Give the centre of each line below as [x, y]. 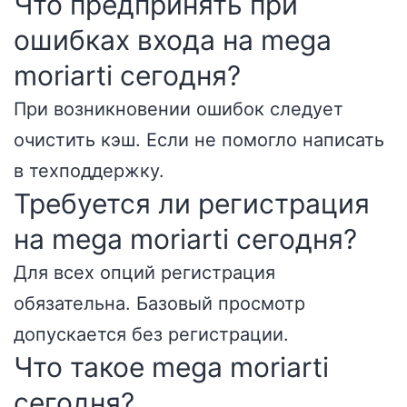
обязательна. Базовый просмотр [159, 303]
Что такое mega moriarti [171, 367]
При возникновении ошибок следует [179, 109]
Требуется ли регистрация [192, 203]
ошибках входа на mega [173, 40]
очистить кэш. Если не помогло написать [199, 140]
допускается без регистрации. [151, 334]
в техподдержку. [89, 171]
